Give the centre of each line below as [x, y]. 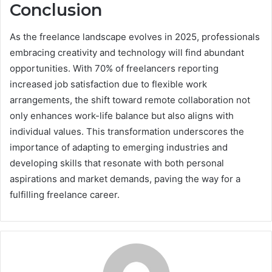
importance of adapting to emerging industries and [119, 148]
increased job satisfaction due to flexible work [108, 84]
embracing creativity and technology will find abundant [127, 53]
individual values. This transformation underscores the [127, 132]
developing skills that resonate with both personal [117, 163]
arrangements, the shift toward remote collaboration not [130, 100]
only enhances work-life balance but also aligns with [122, 116]
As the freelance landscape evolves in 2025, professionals [135, 37]
